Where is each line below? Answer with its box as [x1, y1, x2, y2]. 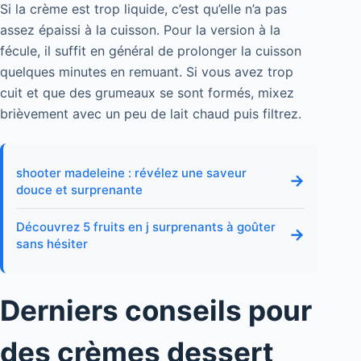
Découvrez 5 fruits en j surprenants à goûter [16, 218, 276, 234]
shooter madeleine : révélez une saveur [16, 164, 247, 180]
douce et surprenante [16, 181, 143, 197]
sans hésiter [16, 235, 88, 251]
